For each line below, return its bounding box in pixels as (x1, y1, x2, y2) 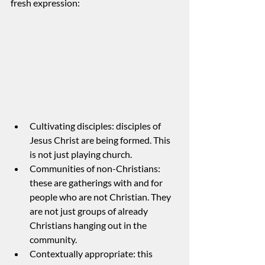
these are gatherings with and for (30, 176, 164, 188)
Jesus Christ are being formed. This (30, 134, 172, 146)
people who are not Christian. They (30, 190, 173, 202)
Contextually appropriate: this (30, 247, 154, 259)
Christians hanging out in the (30, 219, 148, 231)
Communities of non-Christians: (30, 162, 162, 174)
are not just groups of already (30, 205, 150, 216)
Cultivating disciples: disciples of (30, 119, 163, 131)
